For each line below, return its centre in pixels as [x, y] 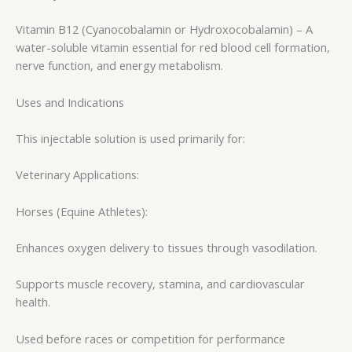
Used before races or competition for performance [150, 338]
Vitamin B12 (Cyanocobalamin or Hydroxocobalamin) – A [164, 29]
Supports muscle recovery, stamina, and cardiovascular [160, 284]
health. [33, 302]
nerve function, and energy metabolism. [119, 66]
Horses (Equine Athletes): [82, 211]
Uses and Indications [70, 102]
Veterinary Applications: [77, 175]
